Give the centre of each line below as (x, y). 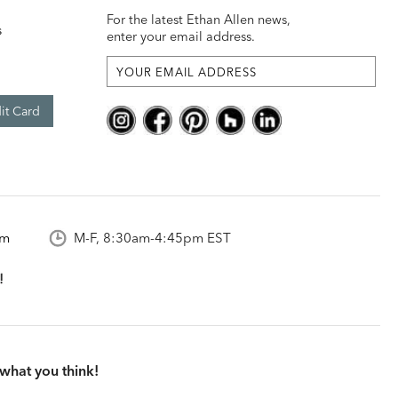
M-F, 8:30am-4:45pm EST (153, 238)
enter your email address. (181, 37)
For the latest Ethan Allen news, (199, 20)
